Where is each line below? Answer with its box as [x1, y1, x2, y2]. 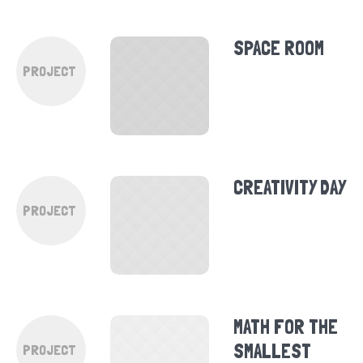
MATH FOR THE [233, 315, 339, 340]
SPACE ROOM [233, 36, 325, 60]
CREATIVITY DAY [233, 176, 347, 200]
